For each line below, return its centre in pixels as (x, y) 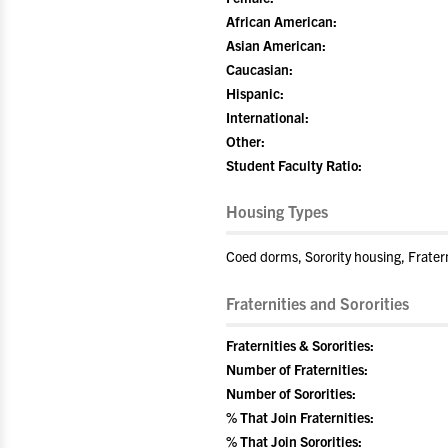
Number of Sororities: (291, 393)
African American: (281, 21)
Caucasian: (259, 69)
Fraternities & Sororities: (300, 345)
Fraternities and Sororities (317, 303)
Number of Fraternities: (297, 369)
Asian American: (276, 45)
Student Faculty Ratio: (294, 165)
